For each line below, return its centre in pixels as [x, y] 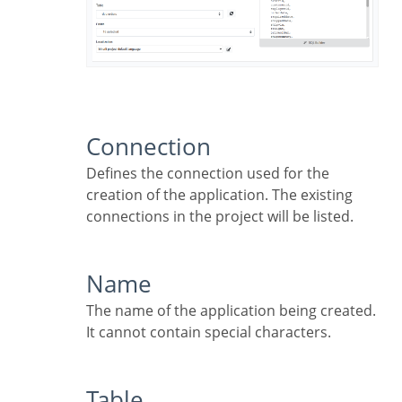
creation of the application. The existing [219, 195]
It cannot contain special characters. [209, 332]
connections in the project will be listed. [220, 217]
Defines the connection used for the [92, 174]
